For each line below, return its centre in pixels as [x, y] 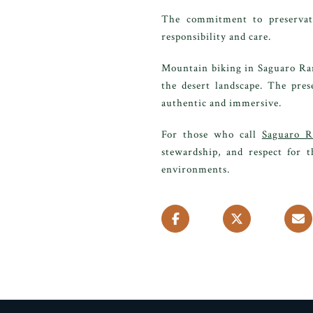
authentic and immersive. [221, 103]
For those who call [212, 134]
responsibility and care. [216, 37]
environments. [196, 169]
